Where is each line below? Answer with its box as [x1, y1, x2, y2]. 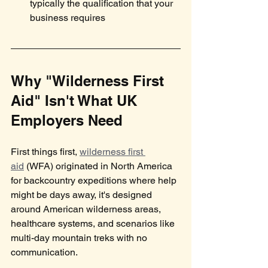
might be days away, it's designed [11, 189, 154, 201]
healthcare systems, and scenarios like [11, 218, 177, 230]
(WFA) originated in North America [24, 160, 175, 172]
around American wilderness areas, [11, 203, 163, 215]
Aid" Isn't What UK [11, 92, 141, 109]
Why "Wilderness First [11, 72, 168, 90]
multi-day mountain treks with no [11, 232, 150, 244]
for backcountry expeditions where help [11, 175, 179, 187]
